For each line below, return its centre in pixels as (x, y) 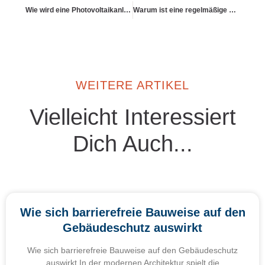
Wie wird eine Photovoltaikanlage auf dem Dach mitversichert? (127, 10)
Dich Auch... (132, 143)
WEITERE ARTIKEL (132, 85)
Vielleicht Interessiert (132, 117)
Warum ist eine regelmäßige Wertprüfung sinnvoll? (232, 10)
